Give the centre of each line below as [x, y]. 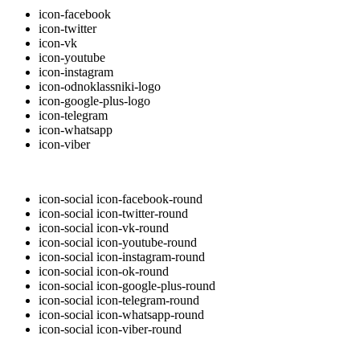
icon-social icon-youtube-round [118, 242]
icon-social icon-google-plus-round [127, 285]
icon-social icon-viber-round [110, 329]
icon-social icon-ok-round [104, 271]
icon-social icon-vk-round [104, 227]
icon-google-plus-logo [94, 100]
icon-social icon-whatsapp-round [121, 314]
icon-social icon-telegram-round [119, 300]
